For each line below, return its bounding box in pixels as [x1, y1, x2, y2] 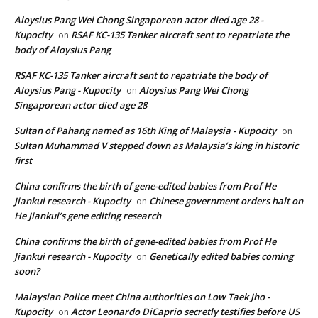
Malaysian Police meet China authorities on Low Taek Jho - [14, 290, 270, 304]
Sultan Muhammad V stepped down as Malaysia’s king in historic [14, 139, 298, 153]
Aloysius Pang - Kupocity [14, 84, 121, 97]
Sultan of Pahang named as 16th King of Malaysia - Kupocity [14, 124, 276, 138]
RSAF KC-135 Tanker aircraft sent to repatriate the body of [14, 69, 268, 82]
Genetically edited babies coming [149, 250, 293, 263]
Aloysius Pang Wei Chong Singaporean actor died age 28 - [14, 13, 263, 27]
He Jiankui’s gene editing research [14, 209, 161, 223]
